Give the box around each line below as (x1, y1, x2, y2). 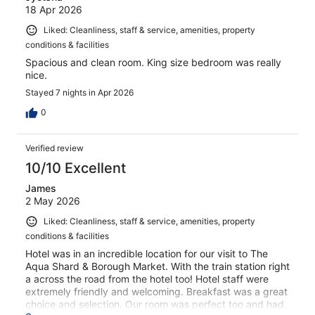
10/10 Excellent (25, 159, 126, 176)
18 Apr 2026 (25, 4, 82, 16)
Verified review (25, 142, 84, 153)
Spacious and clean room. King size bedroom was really (25, 56, 281, 68)
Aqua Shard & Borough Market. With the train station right (25, 259, 290, 272)
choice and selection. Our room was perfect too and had (25, 297, 284, 310)
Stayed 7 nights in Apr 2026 (25, 86, 134, 98)
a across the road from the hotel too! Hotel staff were (25, 272, 269, 285)
